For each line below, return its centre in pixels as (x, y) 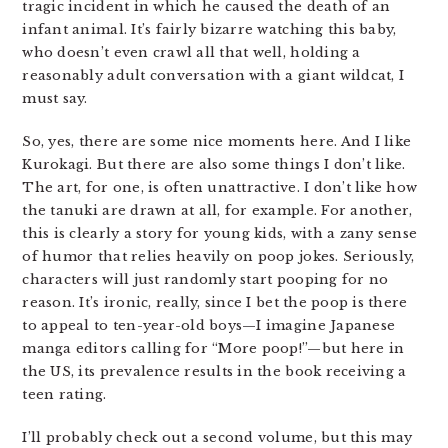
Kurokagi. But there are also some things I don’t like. (214, 164)
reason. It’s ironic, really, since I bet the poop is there (215, 302)
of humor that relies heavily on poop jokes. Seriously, (218, 256)
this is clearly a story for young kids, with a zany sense (220, 233)
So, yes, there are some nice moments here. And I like (217, 141)
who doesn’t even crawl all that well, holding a (191, 52)
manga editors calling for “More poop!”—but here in (213, 348)
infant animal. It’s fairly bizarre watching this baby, (209, 29)
